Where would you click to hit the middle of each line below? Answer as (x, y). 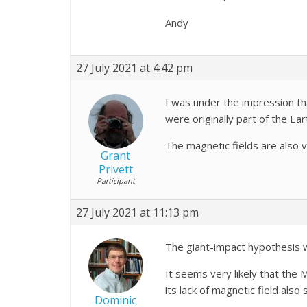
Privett (115, 169)
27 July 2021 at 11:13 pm (137, 212)
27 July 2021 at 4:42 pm (134, 67)
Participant (115, 180)
